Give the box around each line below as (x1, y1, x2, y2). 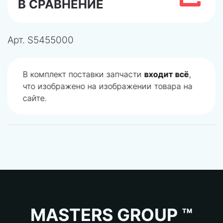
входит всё (144, 69, 189, 79)
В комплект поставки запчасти (23, 69, 144, 79)
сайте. (23, 93, 47, 103)
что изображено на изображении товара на (23, 81, 193, 91)
